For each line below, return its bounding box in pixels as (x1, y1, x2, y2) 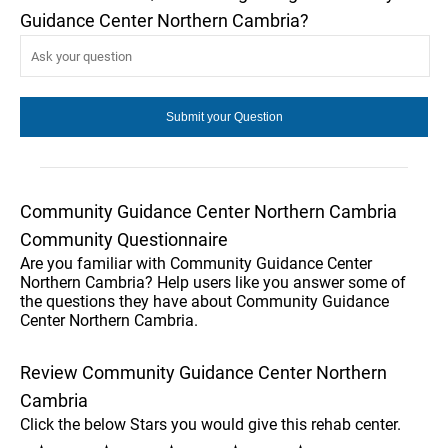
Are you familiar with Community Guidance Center (20, 254, 372, 273)
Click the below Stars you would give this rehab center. (20, 415, 401, 434)
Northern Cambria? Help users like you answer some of (20, 273, 406, 292)
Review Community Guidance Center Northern (20, 362, 387, 383)
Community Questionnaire (20, 229, 228, 250)
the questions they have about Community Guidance (20, 292, 389, 311)
